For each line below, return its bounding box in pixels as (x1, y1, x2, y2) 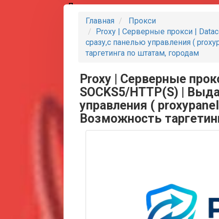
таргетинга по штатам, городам (86, 48, 199, 58)
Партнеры (68, 2, 103, 10)
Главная (86, 16, 114, 26)
